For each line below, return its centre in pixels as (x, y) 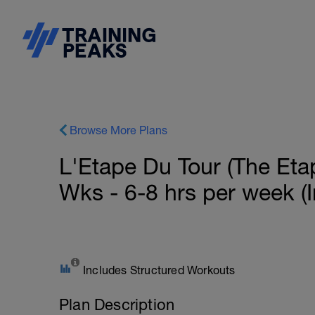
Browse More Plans (118, 130)
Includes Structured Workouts (159, 270)
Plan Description (117, 304)
